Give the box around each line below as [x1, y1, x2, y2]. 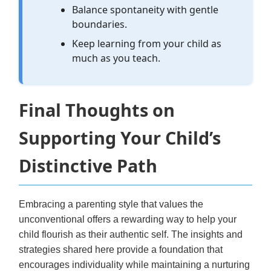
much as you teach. [72, 51, 161, 65]
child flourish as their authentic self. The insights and [19, 229, 243, 240]
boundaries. [72, 17, 128, 31]
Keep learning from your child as [72, 36, 222, 50]
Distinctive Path [19, 153, 157, 177]
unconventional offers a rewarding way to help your [19, 214, 237, 224]
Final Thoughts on [19, 97, 175, 122]
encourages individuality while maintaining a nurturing [19, 259, 250, 270]
